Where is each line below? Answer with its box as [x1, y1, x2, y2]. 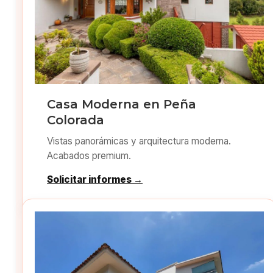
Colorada [47, 113, 105, 128]
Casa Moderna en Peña [47, 97, 197, 112]
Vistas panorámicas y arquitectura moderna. [47, 135, 232, 147]
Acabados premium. [47, 150, 132, 162]
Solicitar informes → [47, 174, 143, 186]
